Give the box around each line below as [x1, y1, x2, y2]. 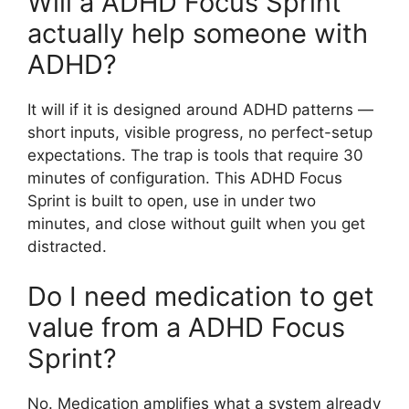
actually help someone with [27, 16, 368, 49]
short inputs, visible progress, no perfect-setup [27, 122, 372, 142]
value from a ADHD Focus [27, 311, 345, 344]
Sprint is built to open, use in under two [27, 191, 316, 210]
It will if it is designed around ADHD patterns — [27, 100, 373, 119]
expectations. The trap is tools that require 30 [27, 145, 363, 164]
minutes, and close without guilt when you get [27, 214, 365, 233]
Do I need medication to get [27, 280, 374, 313]
